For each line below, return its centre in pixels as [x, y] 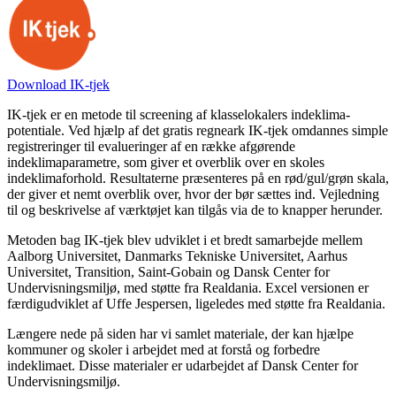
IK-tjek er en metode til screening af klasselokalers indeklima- [179, 115]
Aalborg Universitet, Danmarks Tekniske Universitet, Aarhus [177, 256]
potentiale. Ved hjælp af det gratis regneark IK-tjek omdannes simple [198, 131]
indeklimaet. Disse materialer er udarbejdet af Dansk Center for [183, 366]
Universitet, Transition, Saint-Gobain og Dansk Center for [168, 272]
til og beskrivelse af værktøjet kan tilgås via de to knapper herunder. [195, 210]
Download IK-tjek [58, 85]
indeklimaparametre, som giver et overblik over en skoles [166, 163]
